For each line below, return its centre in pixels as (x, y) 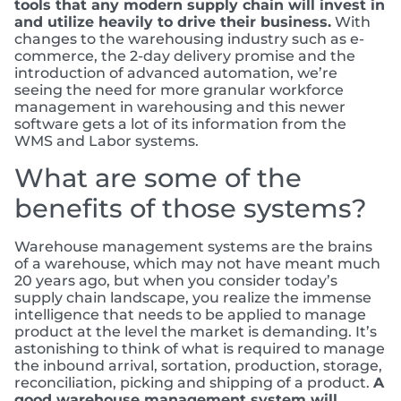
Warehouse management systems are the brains (193, 246)
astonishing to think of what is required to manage (200, 348)
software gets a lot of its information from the (180, 124)
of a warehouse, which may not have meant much (197, 263)
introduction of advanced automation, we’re (176, 73)
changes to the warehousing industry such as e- (189, 39)
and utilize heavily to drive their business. (173, 22)
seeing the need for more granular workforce (179, 90)
